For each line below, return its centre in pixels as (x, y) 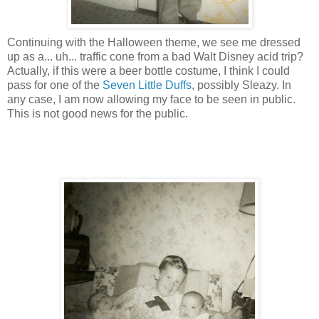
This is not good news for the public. (98, 113)
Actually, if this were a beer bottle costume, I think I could (148, 70)
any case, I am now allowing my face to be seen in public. (151, 99)
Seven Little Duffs (147, 85)
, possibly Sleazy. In (241, 85)
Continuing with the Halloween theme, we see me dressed (154, 42)
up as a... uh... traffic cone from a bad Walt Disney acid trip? (155, 56)
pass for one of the (55, 85)
